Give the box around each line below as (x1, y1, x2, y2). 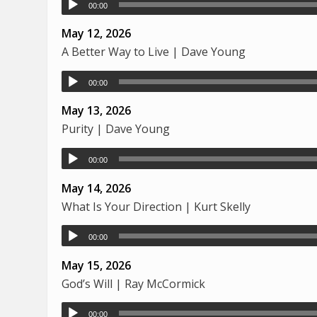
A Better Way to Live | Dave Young (62, 44, 246, 60)
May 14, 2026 (62, 180, 131, 196)
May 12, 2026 (62, 25, 131, 42)
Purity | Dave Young (62, 121, 170, 137)
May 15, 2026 (62, 257, 131, 273)
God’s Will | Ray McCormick (62, 275, 205, 292)
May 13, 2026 (62, 103, 131, 119)
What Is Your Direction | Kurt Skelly (62, 198, 250, 214)
